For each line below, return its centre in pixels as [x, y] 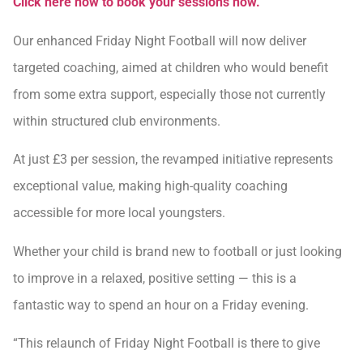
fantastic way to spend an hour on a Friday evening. [161, 305]
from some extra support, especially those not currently [169, 94]
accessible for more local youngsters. [119, 213]
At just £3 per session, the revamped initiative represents [173, 160]
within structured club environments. [117, 121]
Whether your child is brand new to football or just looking [177, 251]
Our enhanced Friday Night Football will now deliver [160, 41]
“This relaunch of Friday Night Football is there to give [167, 344]
